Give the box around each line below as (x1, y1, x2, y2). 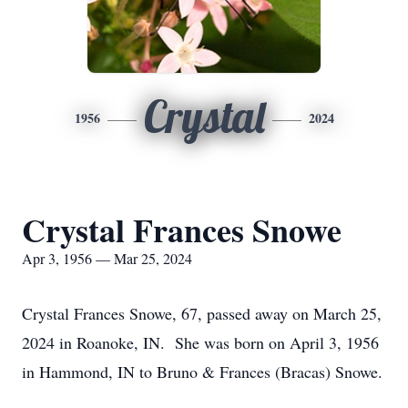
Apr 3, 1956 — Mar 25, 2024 (22, 249, 192, 268)
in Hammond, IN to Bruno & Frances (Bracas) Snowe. (22, 361, 382, 382)
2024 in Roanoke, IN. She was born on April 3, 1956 (22, 331, 379, 353)
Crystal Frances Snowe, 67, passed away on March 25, (22, 302, 382, 324)
